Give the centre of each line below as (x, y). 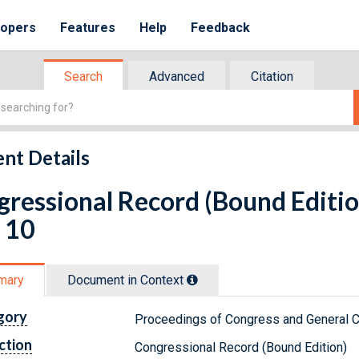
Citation (272, 77)
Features (88, 28)
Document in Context (127, 280)
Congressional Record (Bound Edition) (241, 347)
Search (83, 77)
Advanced (177, 77)
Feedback (221, 28)
